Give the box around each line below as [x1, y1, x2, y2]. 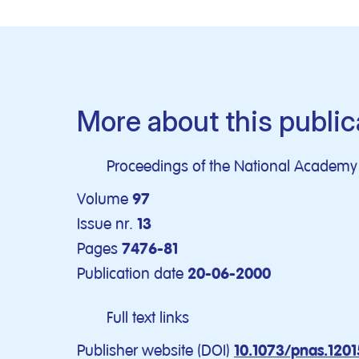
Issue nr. [77, 214, 133, 234]
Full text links [107, 308, 189, 328]
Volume [77, 189, 128, 209]
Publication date [77, 264, 184, 284]
